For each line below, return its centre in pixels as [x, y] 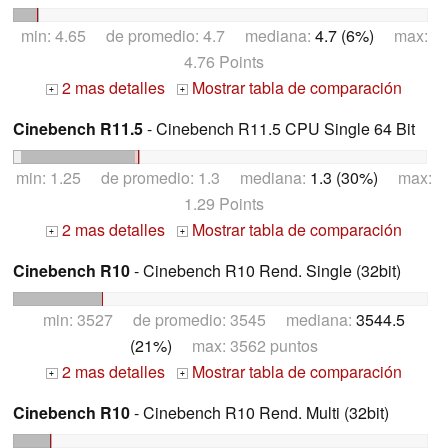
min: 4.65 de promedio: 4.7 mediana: [167, 36]
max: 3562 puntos [245, 345]
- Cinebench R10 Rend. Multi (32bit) [259, 412]
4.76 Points [224, 62]
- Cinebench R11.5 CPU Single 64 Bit [279, 129]
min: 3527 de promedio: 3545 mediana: [199, 319]
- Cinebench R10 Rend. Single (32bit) [265, 271]
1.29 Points [224, 204]
